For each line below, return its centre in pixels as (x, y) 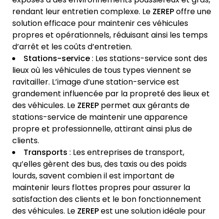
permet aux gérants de (144, 106)
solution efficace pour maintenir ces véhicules (100, 23)
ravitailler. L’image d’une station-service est (96, 82)
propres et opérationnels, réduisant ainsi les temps (110, 35)
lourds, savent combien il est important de (93, 176)
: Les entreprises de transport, (126, 153)
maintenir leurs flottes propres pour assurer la (101, 188)
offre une (193, 12)
